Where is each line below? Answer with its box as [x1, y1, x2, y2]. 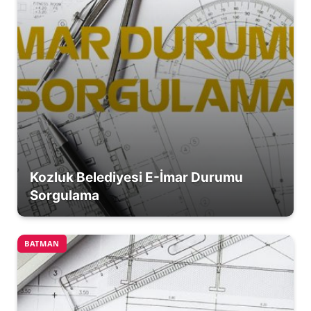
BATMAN [24, 238, 60, 249]
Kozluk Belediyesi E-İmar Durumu [29, 169, 243, 185]
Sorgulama [29, 187, 99, 203]
